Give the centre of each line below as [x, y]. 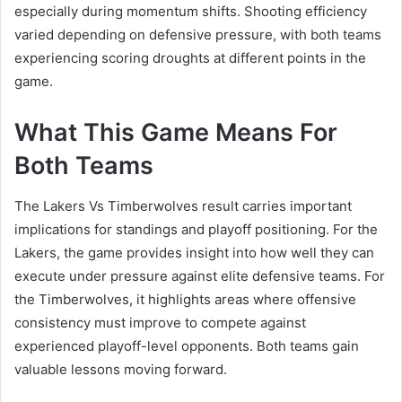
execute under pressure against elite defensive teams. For [200, 275]
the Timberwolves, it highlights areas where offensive [185, 299]
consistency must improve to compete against [160, 322]
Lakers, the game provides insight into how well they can [194, 252]
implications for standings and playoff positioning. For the [196, 229]
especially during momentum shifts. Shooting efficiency [191, 12]
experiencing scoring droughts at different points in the [190, 58]
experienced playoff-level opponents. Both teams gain [187, 345]
